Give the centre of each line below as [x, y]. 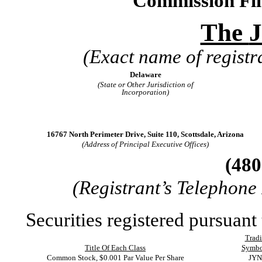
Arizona [230, 134]
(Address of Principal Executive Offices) [145, 144]
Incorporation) [145, 92]
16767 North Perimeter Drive [95, 134]
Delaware [145, 75]
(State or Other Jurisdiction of [145, 85]
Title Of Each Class [115, 248]
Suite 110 [162, 134]
